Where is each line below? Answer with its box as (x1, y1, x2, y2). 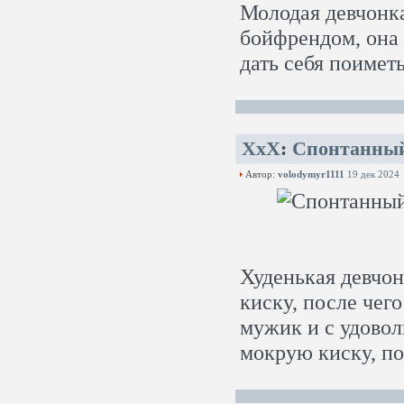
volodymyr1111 (278, 169, 344, 179)
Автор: (243, 169, 278, 179)
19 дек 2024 (347, 169, 399, 179)
